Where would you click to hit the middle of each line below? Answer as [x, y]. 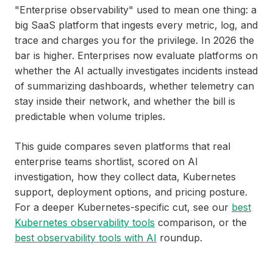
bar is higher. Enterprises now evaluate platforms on [136, 55]
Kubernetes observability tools [85, 222]
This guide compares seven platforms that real [122, 146]
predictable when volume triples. [90, 116]
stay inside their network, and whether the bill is [125, 101]
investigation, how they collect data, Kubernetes [125, 177]
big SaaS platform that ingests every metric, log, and [136, 25]
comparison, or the [201, 222]
